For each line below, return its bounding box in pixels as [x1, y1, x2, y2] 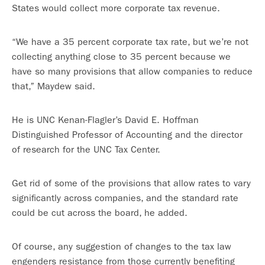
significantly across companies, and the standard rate [12, 192, 238, 203]
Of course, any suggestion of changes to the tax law [12, 241, 231, 252]
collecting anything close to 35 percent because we [12, 51, 231, 62]
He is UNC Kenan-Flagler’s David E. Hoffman [12, 114, 199, 125]
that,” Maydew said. [12, 80, 95, 92]
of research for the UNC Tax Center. [12, 144, 160, 155]
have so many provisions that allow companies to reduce [12, 66, 253, 77]
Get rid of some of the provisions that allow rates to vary [12, 177, 251, 189]
